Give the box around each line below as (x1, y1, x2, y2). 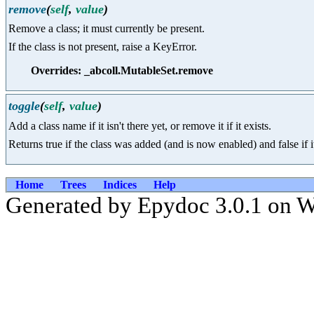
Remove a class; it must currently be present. (8, 22, 205, 35)
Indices (103, 178, 137, 191)
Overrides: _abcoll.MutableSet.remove (31, 64, 213, 77)
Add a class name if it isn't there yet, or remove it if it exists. (8, 119, 271, 132)
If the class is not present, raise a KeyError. (8, 41, 197, 53)
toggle (8, 99, 40, 114)
